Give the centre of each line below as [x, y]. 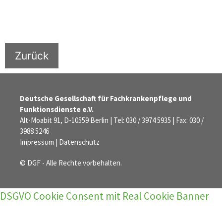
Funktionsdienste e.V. [57, 109]
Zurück [32, 55]
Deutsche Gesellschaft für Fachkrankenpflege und [106, 98]
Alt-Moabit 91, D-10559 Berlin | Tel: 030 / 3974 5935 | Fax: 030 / [112, 120]
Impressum [37, 142]
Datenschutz [79, 142]
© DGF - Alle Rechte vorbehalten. [71, 163]
